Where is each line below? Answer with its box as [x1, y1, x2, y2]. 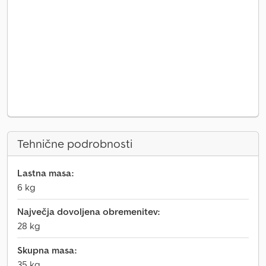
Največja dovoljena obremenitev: [17, 205, 160, 217]
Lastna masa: [17, 167, 74, 179]
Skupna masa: [17, 244, 77, 256]
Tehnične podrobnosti [17, 136, 132, 151]
